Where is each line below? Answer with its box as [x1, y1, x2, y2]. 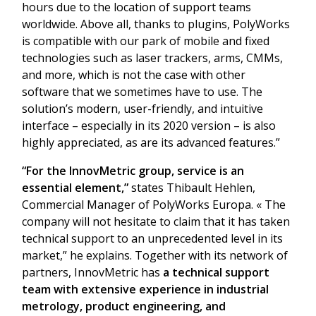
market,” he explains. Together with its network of [22, 247, 288, 263]
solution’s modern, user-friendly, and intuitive [22, 100, 263, 116]
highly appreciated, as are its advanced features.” [22, 134, 283, 150]
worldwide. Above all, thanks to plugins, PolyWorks [22, 16, 290, 32]
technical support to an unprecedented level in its [22, 230, 283, 246]
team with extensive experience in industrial [22, 281, 269, 297]
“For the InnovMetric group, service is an [22, 162, 244, 178]
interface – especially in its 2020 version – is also [22, 117, 276, 133]
